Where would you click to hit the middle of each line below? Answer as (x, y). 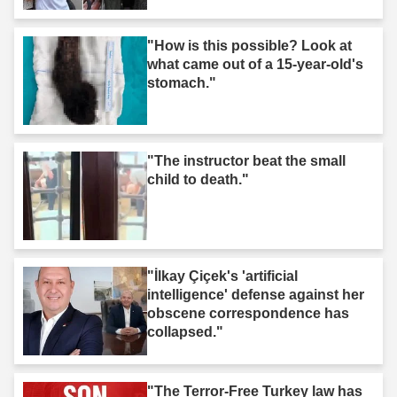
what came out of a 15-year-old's (255, 64)
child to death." (198, 179)
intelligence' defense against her (256, 294)
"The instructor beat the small (246, 160)
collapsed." (185, 331)
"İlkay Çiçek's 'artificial (222, 276)
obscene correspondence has (248, 313)
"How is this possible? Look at (249, 45)
